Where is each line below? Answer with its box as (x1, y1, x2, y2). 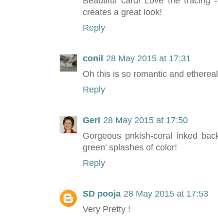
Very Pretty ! (83, 204, 130, 215)
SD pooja (83, 189, 121, 199)
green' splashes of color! (83, 143, 177, 153)
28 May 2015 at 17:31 (106, 54, 191, 64)
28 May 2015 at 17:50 (103, 115, 188, 126)
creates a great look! (83, 7, 162, 18)
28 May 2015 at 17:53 (124, 189, 208, 199)
